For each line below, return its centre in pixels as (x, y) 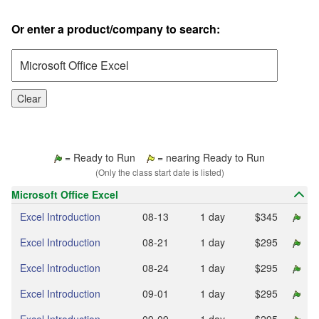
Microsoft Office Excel (65, 194)
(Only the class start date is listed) (159, 172)
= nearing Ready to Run (210, 157)
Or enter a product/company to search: (116, 29)
